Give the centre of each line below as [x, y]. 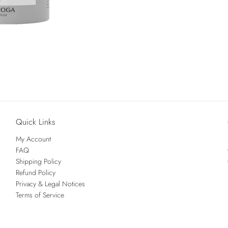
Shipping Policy [38, 161]
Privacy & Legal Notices [50, 183]
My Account [33, 139]
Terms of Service [40, 195]
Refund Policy [35, 172]
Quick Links [35, 122]
